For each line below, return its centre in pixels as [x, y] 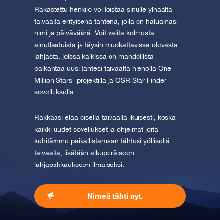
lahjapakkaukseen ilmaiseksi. [79, 165]
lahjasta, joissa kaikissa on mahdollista [94, 57]
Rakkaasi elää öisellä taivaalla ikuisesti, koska [105, 118]
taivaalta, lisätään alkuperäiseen [84, 153]
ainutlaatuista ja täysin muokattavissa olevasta [106, 45]
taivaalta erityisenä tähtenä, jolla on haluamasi [106, 21]
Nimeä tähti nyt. [115, 196]
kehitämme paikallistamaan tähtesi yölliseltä [102, 141]
